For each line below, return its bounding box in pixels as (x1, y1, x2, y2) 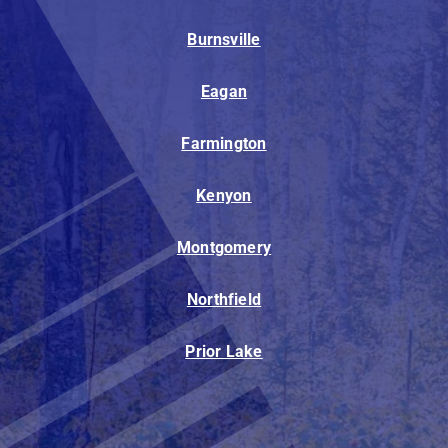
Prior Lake (185, 342, 263, 362)
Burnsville (187, 30, 261, 50)
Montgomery (176, 238, 272, 258)
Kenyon (196, 186, 252, 206)
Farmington (181, 134, 267, 154)
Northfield (186, 290, 262, 310)
